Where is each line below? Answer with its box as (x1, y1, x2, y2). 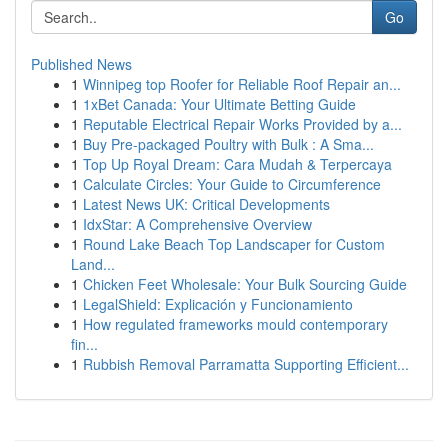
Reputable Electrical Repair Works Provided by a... (83, 114, 402, 134)
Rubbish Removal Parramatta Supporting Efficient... (83, 354, 409, 374)
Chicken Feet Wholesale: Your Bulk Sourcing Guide (83, 274, 407, 294)
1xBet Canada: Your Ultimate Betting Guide (83, 94, 356, 114)
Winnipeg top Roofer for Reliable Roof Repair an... (83, 74, 401, 94)
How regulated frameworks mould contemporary (83, 314, 388, 334)
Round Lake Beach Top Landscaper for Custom (83, 234, 385, 254)
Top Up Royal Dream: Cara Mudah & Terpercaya (83, 154, 392, 174)
